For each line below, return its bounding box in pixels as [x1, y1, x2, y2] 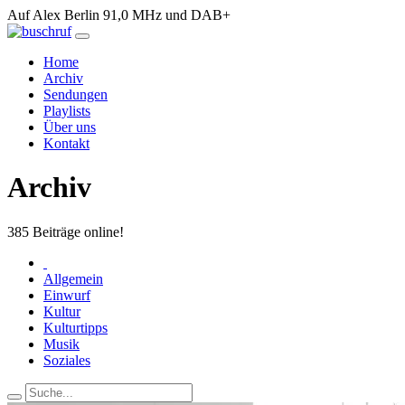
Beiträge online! [29, 223, 124, 240]
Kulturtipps [43, 319, 108, 335]
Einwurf [43, 287, 90, 303]
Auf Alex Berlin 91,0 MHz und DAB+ [7, 7, 231, 23]
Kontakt [43, 136, 89, 151]
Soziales [43, 352, 90, 368]
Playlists [43, 103, 90, 118]
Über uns [43, 119, 96, 135]
